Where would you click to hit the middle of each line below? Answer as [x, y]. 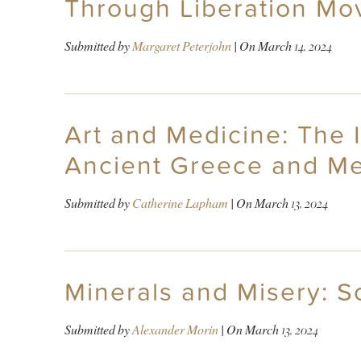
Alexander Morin [175, 330]
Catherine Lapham [180, 203]
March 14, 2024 [295, 46]
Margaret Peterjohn [181, 46]
